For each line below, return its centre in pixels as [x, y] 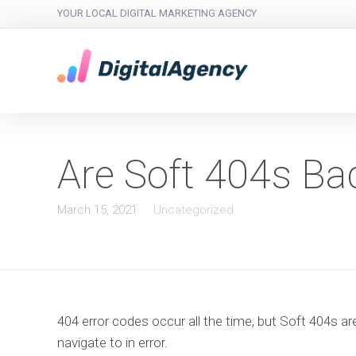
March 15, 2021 [97, 210]
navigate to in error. [112, 343]
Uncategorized [193, 210]
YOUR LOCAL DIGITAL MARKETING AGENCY [157, 13]
